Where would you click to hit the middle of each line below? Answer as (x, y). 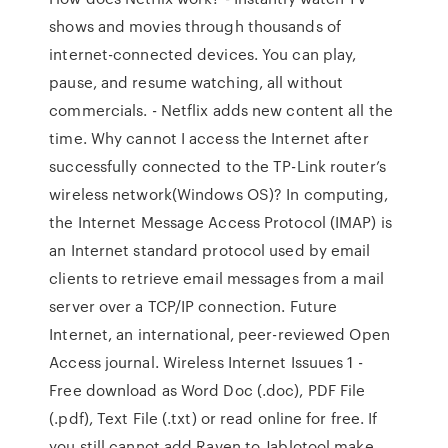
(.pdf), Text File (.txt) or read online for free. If (213, 418)
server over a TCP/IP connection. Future (193, 306)
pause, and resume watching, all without (196, 82)
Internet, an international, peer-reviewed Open (219, 334)
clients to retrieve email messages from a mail (216, 278)
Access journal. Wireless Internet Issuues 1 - (206, 362)
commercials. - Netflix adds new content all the (221, 110)
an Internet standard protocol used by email (210, 250)
